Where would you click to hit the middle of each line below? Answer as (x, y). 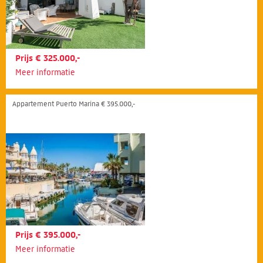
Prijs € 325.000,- (48, 58)
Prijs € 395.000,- (48, 235)
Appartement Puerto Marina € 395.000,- (74, 103)
